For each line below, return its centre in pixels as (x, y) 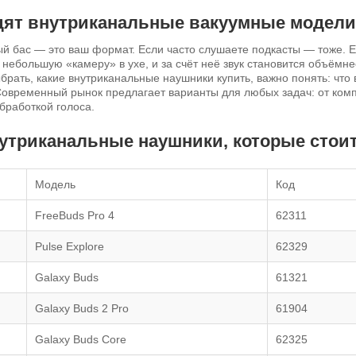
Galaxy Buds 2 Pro (82, 308)
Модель (55, 184)
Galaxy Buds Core (81, 339)
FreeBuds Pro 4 (75, 215)
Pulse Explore (70, 246)
